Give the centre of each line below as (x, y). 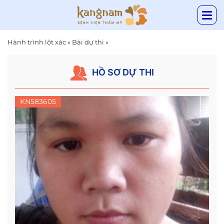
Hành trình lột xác (37, 42)
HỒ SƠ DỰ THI (123, 72)
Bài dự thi (88, 42)
